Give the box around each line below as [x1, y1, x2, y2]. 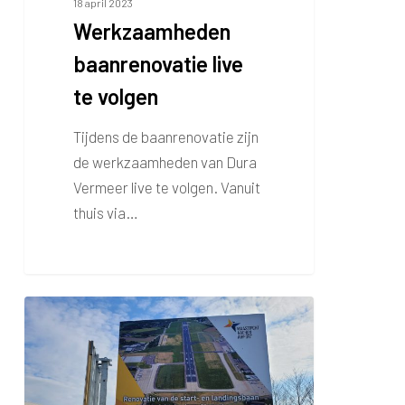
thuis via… [73, 202, 139, 221]
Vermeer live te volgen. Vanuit [73, 177, 261, 196]
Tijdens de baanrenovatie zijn [73, 127, 259, 146]
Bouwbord [23, 299, 94, 318]
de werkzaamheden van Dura [73, 152, 258, 171]
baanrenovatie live [73, 50, 244, 77]
